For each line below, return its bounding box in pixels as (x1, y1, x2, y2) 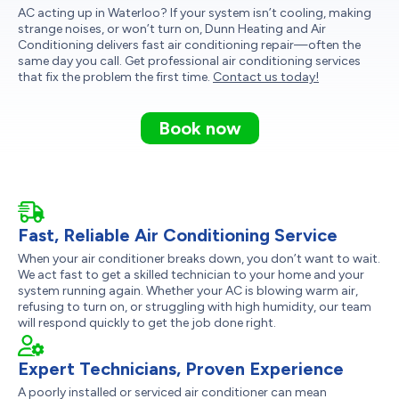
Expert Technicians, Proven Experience (18, 358, 344, 379)
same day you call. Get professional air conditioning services (18, 53, 361, 69)
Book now (158, 118, 241, 139)
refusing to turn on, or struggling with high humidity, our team (18, 299, 371, 314)
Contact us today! (213, 69, 319, 85)
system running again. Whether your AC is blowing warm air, (18, 283, 358, 298)
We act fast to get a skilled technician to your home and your (18, 267, 364, 282)
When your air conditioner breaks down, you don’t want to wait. (18, 251, 380, 266)
